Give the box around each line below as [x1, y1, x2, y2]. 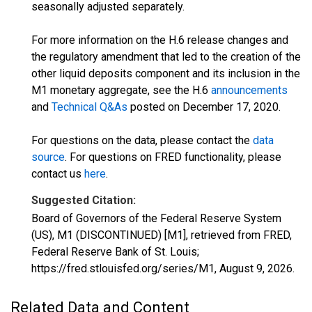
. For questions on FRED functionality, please [65, 150, 281, 164]
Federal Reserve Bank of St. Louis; [31, 245, 199, 258]
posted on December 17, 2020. [127, 100, 281, 114]
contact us [31, 167, 84, 180]
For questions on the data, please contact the [31, 134, 253, 147]
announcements [211, 84, 288, 97]
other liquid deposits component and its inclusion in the [31, 67, 300, 80]
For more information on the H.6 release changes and [31, 33, 288, 47]
